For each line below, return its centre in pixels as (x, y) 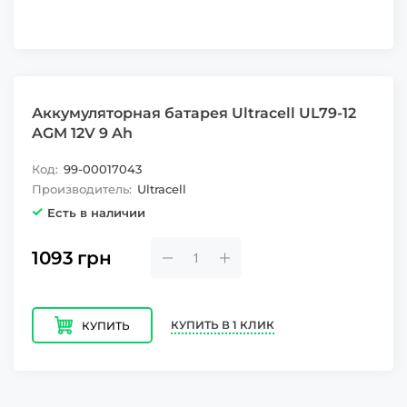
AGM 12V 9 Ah (82, 133)
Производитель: (82, 189)
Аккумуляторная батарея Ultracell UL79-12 (194, 113)
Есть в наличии (96, 213)
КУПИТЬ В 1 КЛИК (223, 324)
